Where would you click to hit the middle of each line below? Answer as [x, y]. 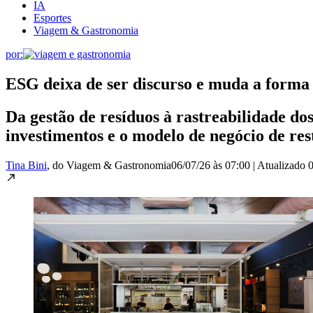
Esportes [52, 17]
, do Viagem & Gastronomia [109, 165]
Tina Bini [26, 165]
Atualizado [283, 165]
